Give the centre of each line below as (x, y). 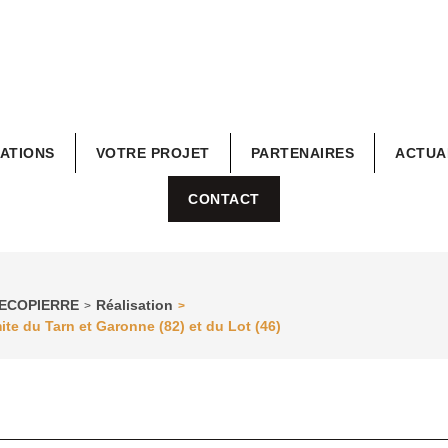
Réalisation (134, 305)
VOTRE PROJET (152, 153)
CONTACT (224, 199)
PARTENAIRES (302, 153)
